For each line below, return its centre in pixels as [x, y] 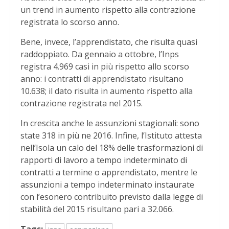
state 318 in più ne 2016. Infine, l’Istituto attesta [111, 136]
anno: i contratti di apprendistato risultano [102, 79]
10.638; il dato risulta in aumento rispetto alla [107, 91]
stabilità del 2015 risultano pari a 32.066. [97, 209]
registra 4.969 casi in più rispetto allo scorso [105, 67]
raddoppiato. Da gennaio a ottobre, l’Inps [100, 54]
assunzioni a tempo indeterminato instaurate [107, 185]
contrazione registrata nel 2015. [82, 104]
